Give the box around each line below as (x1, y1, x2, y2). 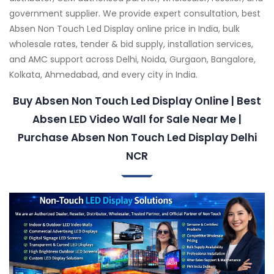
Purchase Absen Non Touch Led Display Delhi (17, 130, 257, 145)
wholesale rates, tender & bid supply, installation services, (9, 37, 253, 50)
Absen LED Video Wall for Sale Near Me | (32, 111, 242, 127)
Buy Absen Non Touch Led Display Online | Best (13, 93, 261, 108)
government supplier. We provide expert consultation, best (9, 7, 261, 20)
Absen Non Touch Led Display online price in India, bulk (9, 22, 240, 35)
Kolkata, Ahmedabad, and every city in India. (9, 68, 198, 81)
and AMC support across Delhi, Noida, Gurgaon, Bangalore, (9, 53, 256, 65)
